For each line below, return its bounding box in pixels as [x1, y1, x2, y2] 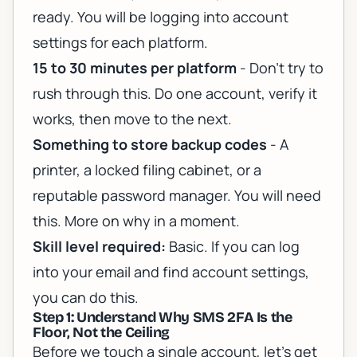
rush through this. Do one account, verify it [33, 84, 317, 104]
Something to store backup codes [33, 135, 267, 155]
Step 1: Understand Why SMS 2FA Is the [33, 308, 292, 327]
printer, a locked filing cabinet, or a [33, 160, 261, 180]
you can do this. [33, 288, 139, 308]
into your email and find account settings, [33, 262, 309, 282]
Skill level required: [33, 237, 166, 257]
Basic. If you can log [166, 237, 300, 257]
